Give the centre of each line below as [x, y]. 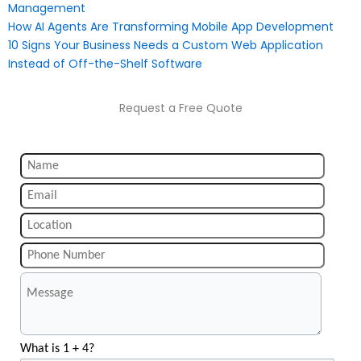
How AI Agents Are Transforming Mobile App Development [171, 26]
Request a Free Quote [180, 108]
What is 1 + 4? [57, 349]
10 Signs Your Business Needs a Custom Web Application [166, 45]
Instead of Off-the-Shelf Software [105, 63]
